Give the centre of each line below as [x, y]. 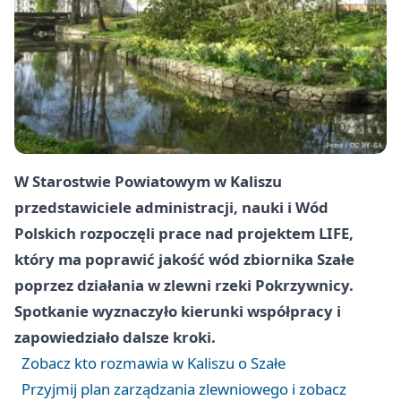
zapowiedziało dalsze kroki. [115, 337]
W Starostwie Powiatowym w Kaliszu [148, 182]
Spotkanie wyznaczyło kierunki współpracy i [178, 311]
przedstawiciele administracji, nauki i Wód [171, 208]
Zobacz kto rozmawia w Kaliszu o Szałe [154, 363]
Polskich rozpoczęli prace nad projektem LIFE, [184, 234]
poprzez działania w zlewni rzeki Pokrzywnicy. [184, 286]
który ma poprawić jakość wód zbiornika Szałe [184, 260]
